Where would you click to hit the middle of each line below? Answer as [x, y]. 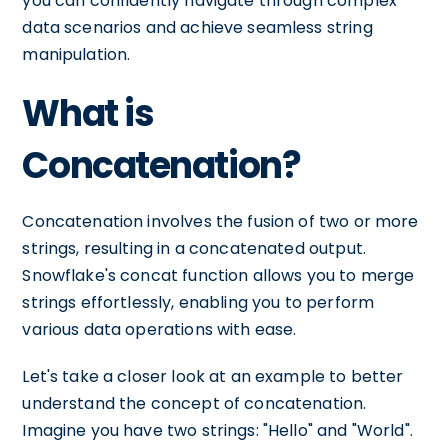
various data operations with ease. [159, 329]
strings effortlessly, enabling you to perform [198, 302]
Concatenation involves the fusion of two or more [220, 221]
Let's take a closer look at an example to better [213, 376]
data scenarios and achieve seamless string [197, 27]
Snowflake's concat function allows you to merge [218, 275]
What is [88, 113]
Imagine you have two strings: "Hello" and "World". [217, 430]
